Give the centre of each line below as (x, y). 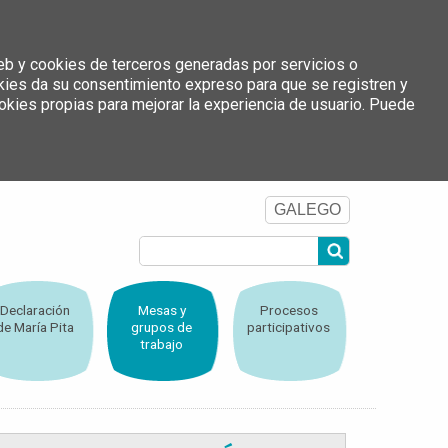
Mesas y (161, 310)
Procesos (288, 310)
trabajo (162, 344)
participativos (289, 327)
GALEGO (307, 210)
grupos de (162, 327)
